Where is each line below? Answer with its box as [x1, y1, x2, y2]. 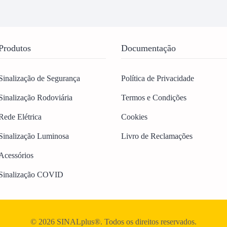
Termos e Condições [121, 93, 186, 102]
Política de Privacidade [121, 74, 194, 83]
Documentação [121, 43, 176, 54]
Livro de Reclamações [121, 132, 193, 140]
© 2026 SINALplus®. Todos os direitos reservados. [30, 217, 197, 226]
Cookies [121, 112, 147, 121]
